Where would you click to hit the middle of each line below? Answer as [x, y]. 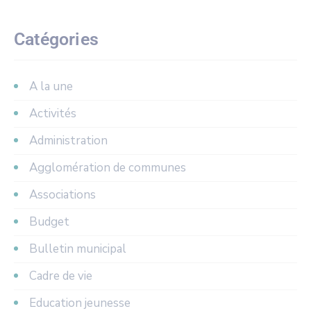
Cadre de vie [61, 276]
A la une [51, 86]
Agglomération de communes [108, 167]
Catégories [56, 39]
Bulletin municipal [78, 249]
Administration [68, 140]
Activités [53, 113]
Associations [62, 194]
